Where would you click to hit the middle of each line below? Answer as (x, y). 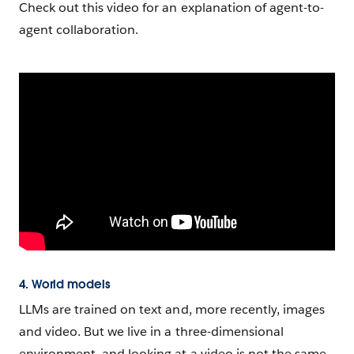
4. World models (65, 284)
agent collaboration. (81, 30)
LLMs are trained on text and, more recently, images (172, 310)
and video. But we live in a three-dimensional (151, 332)
